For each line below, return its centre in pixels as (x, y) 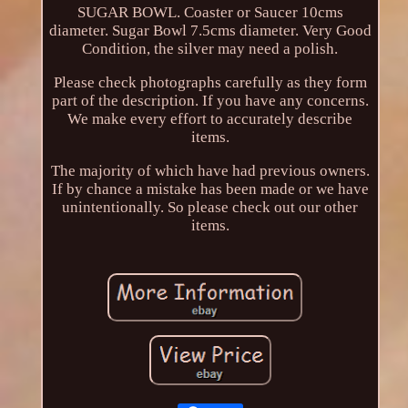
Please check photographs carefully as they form (210, 83)
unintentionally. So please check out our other (210, 208)
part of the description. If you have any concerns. (210, 101)
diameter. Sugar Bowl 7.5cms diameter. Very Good (210, 31)
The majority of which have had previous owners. (210, 171)
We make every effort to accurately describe (210, 119)
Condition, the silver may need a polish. (210, 49)
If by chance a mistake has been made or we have (210, 189)
